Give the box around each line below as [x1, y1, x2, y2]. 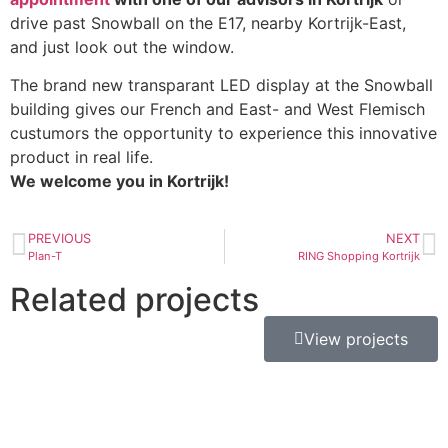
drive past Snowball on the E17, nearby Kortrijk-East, [10, 12, 406, 33]
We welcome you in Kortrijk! [10, 171, 229, 192]
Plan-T [28, 248, 62, 263]
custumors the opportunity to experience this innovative [10, 123, 437, 144]
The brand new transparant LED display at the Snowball [10, 75, 433, 96]
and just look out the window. [10, 36, 234, 57]
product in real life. [10, 147, 153, 168]
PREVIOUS [28, 230, 91, 246]
